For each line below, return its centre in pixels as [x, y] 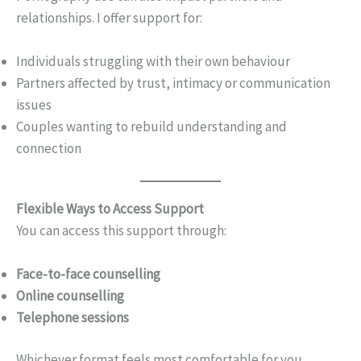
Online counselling [70, 295]
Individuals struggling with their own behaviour [153, 62]
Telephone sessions [73, 317]
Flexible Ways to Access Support [110, 208]
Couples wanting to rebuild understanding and [151, 127]
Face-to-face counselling [88, 274]
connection [49, 149]
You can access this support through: [121, 230]
